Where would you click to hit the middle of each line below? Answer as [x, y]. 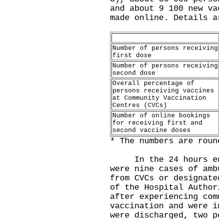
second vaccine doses [152, 130]
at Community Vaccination [159, 98]
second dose [134, 73]
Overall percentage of [153, 83]
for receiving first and [157, 123]
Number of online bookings [161, 116]
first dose [132, 55]
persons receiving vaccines [163, 91]
